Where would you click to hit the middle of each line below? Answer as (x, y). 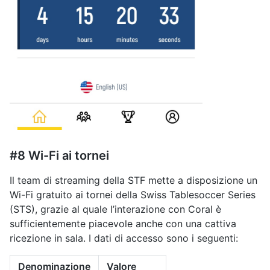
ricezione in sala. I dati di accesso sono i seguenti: (124, 238)
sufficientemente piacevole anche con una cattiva (123, 223)
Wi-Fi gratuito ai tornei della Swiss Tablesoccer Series (133, 194)
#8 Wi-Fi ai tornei (59, 155)
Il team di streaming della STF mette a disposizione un (133, 180)
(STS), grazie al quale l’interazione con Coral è (115, 209)
